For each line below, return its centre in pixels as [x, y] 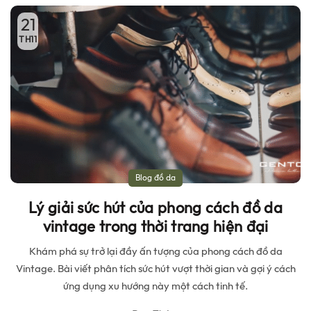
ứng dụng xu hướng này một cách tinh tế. [155, 286]
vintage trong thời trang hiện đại [155, 227]
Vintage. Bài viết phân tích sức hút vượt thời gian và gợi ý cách [155, 269]
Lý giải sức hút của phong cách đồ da [155, 208]
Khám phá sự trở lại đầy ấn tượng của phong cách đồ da [155, 252]
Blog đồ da [155, 178]
